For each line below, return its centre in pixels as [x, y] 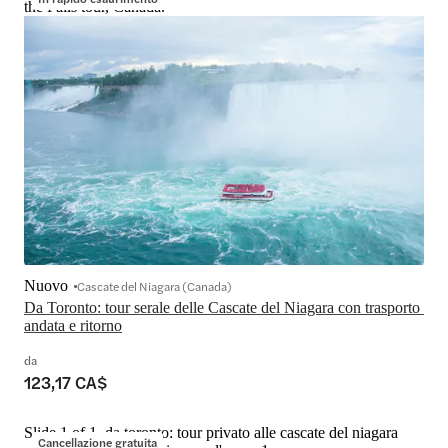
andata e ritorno [73, 325]
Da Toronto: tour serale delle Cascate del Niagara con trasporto [222, 307]
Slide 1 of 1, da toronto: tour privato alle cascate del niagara [211, 432]
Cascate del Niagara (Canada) [154, 285]
